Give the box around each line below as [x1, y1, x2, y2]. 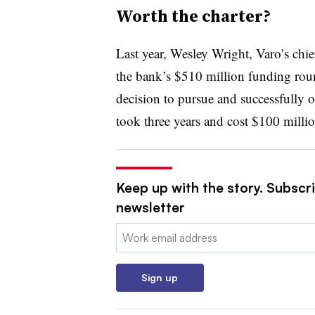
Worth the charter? [115, 4, 271, 27]
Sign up [141, 271, 178, 283]
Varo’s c [255, 44, 298, 62]
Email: [115, 224, 145, 238]
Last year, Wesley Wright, [115, 44, 256, 62]
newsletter [115, 198, 185, 216]
